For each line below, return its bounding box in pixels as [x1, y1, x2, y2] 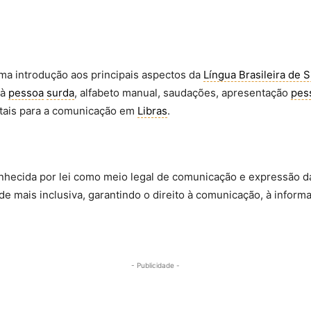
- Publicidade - [131, 261, 180, 270]
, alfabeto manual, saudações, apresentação [74, 86, 291, 100]
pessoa [8, 86, 44, 100]
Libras [137, 104, 167, 118]
